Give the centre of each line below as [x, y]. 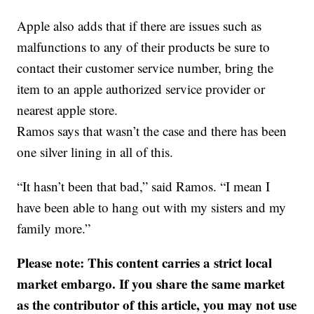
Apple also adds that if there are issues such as [139, 26]
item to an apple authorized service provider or [141, 89]
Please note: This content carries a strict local [145, 262]
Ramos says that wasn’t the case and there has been [152, 131]
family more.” [54, 228]
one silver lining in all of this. [95, 152]
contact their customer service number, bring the [145, 68]
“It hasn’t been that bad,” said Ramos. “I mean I [144, 186]
